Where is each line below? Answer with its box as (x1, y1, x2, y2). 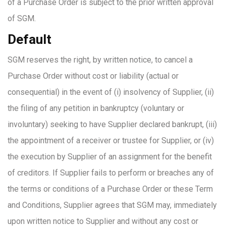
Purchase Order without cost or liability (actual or (8, 71, 179, 81)
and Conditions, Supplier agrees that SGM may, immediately (8, 200, 217, 210)
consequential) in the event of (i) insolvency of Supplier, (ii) (8, 87, 214, 97)
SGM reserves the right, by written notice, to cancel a (8, 55, 193, 65)
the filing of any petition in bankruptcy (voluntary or (8, 103, 184, 113)
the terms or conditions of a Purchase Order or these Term (8, 184, 213, 194)
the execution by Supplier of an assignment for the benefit (8, 152, 212, 161)
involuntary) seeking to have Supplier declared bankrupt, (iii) (8, 120, 217, 129)
